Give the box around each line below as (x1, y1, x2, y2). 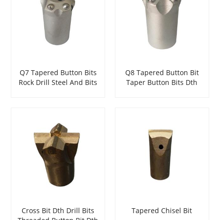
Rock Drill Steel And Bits (19, 77, 98, 87)
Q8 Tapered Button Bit (125, 67, 199, 77)
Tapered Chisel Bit (132, 206, 192, 216)
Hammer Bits (140, 87, 184, 97)
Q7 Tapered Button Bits (19, 67, 97, 77)
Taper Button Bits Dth (126, 77, 198, 87)
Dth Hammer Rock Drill (20, 87, 96, 97)
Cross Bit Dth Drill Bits (22, 206, 95, 216)
